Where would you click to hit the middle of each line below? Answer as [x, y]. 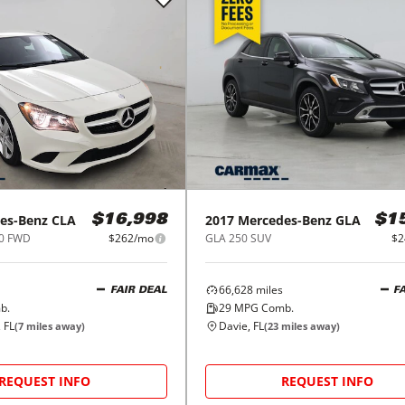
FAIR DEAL [138, 290]
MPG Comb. [262, 308]
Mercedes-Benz [284, 221]
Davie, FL [241, 326]
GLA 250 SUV [238, 239]
